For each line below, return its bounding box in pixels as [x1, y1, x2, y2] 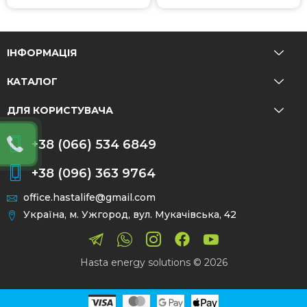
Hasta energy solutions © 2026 [79, 256, 228, 269]
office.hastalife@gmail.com [23, 191, 156, 204]
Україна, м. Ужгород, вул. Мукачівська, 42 [23, 208, 236, 221]
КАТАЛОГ [7, 75, 58, 88]
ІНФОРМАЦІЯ [7, 46, 77, 59]
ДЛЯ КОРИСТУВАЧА [7, 103, 113, 116]
